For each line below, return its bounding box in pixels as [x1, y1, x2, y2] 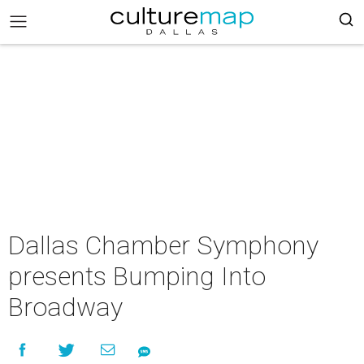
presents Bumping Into [8, 261, 266, 292]
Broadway [8, 292, 123, 323]
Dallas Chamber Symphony [8, 230, 318, 261]
